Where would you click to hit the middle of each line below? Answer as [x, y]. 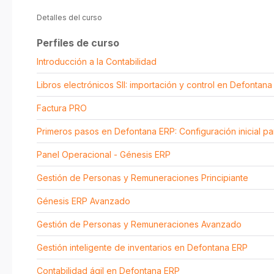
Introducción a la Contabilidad [97, 61]
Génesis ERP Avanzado [83, 201]
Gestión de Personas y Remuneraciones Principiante [143, 178]
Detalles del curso [69, 17]
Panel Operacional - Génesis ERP [104, 154]
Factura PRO [62, 108]
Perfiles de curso [78, 43]
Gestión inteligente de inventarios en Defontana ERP [142, 247]
